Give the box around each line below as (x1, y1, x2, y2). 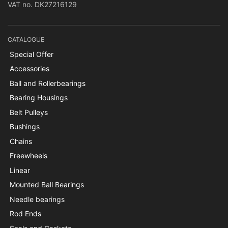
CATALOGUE (8, 35, 44, 43)
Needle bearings (9, 194, 65, 204)
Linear (9, 165, 30, 175)
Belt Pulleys (9, 107, 48, 117)
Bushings (9, 122, 40, 131)
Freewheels (9, 151, 47, 160)
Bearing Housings (9, 93, 68, 102)
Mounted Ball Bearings (9, 180, 84, 189)
